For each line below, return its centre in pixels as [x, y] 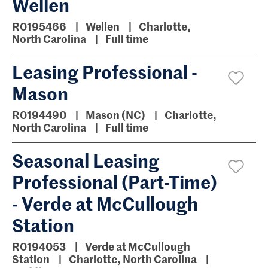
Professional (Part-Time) [115, 181]
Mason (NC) [116, 115]
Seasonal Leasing [86, 160]
